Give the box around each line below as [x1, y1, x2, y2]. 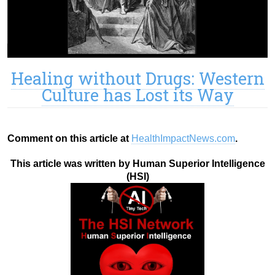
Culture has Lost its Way [41, 83, 234, 106]
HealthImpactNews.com [131, 133, 235, 144]
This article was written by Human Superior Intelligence [10, 158, 265, 169]
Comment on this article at [7, 133, 131, 144]
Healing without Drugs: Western [10, 67, 265, 89]
